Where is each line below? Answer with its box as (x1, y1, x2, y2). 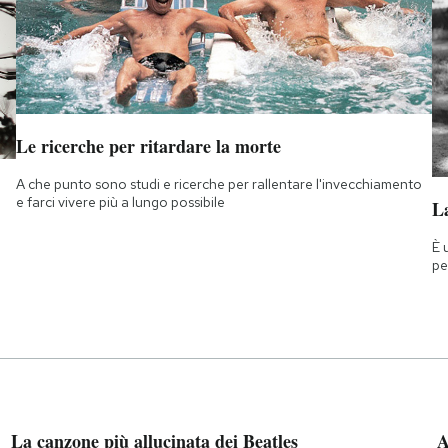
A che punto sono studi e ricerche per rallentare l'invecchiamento (15, 175, 422, 194)
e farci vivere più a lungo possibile (15, 193, 225, 212)
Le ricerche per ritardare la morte (15, 133, 281, 160)
